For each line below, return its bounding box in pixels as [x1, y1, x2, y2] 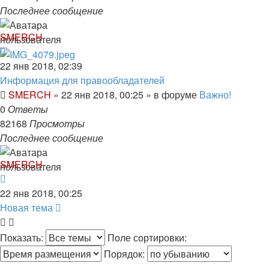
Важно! [199, 88, 231, 102]
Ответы [8, 102, 48, 116]
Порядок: [104, 247, 147, 261]
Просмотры [29, 116, 85, 131]
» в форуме [144, 88, 199, 102]
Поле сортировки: [107, 231, 189, 245]
